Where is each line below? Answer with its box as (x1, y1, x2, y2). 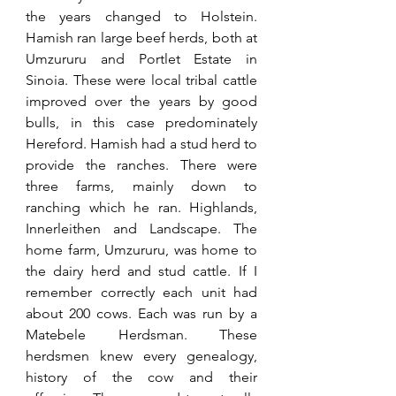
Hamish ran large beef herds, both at (26, 28, 257, 46)
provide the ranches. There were (26, 156, 257, 173)
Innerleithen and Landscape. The (26, 219, 257, 237)
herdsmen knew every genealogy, (26, 346, 257, 364)
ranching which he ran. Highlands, (26, 198, 257, 216)
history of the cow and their (26, 368, 257, 385)
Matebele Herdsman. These (26, 325, 257, 343)
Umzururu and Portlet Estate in (26, 49, 257, 67)
